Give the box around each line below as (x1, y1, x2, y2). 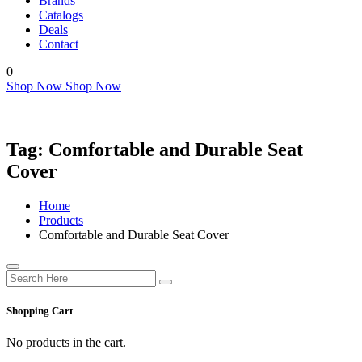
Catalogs (39, 7, 83, 22)
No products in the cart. (6, 335, 126, 349)
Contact (39, 36, 78, 51)
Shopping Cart (6, 304, 73, 317)
